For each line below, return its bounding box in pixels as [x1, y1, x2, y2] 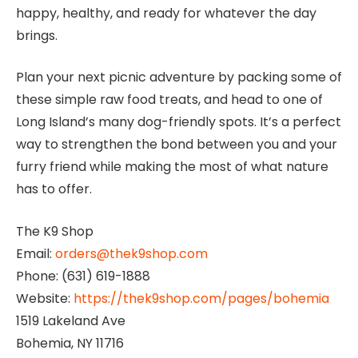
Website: [16, 288, 74, 308]
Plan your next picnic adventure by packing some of [16, 68, 342, 87]
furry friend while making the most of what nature [16, 157, 328, 177]
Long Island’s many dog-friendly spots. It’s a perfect [16, 113, 341, 132]
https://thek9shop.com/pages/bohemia [74, 288, 329, 308]
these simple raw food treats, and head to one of [16, 90, 323, 109]
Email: [16, 244, 55, 263]
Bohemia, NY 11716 [16, 333, 124, 352]
